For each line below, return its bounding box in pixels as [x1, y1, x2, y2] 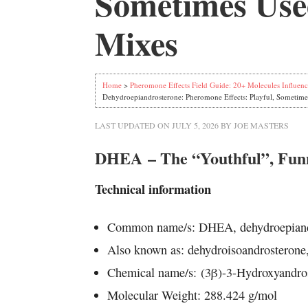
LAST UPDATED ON [95, 120, 172, 131]
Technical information [95, 179, 211, 198]
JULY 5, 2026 [172, 120, 219, 131]
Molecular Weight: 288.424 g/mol [107, 287, 278, 303]
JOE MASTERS [234, 120, 289, 131]
